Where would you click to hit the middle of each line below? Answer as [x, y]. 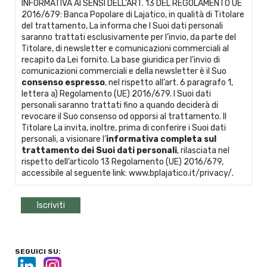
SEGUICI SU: [38, 251]
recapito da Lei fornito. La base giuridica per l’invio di [121, 60]
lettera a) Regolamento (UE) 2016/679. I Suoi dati [116, 94]
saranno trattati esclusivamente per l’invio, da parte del [129, 37]
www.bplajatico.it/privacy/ [180, 173]
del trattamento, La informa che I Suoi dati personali [122, 26]
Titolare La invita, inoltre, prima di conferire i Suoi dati [124, 128]
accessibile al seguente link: [75, 173]
